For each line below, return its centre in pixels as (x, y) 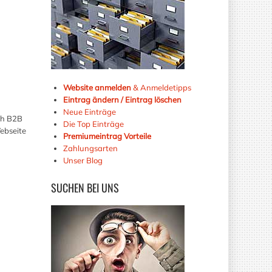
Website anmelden (97, 87)
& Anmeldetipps (161, 87)
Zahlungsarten (90, 148)
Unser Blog (83, 160)
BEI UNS (101, 187)
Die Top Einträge (93, 124)
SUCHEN (67, 187)
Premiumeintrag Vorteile (107, 136)
